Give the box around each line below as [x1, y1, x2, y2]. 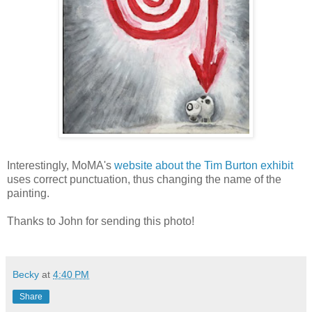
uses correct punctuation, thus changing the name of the [7, 173, 281, 185]
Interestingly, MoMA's [7, 159, 114, 171]
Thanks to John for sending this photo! [7, 214, 194, 227]
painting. [7, 187, 49, 199]
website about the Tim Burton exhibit [114, 159, 293, 171]
